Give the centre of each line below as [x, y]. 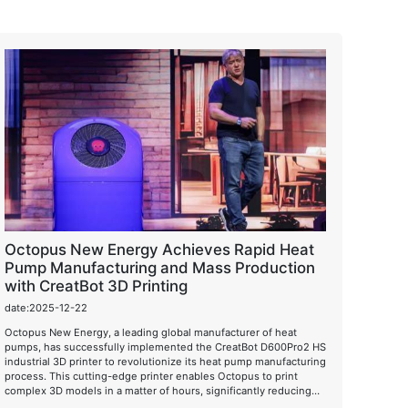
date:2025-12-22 [46, 307]
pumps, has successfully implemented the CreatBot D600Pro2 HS [165, 347]
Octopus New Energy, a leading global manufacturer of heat [150, 332]
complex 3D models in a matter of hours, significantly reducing [158, 390]
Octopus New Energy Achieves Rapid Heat [159, 250]
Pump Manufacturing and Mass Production [159, 268]
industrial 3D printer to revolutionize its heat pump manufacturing [165, 361]
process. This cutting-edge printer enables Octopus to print [151, 376]
